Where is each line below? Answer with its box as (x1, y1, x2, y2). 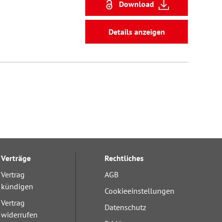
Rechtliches (105, 153, 144, 163)
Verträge (1, 153, 31, 163)
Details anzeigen (108, 27, 165, 37)
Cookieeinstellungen (105, 186, 175, 196)
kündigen (1, 181, 34, 191)
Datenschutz (105, 202, 147, 212)
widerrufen (1, 210, 38, 220)
